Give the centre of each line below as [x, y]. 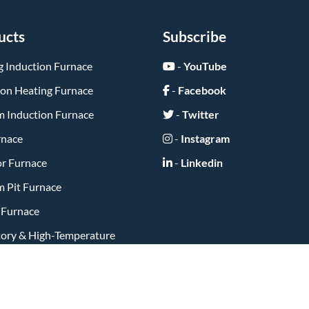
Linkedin [202, 162]
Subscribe [195, 36]
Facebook [202, 90]
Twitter [201, 114]
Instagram [205, 138]
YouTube [205, 66]
